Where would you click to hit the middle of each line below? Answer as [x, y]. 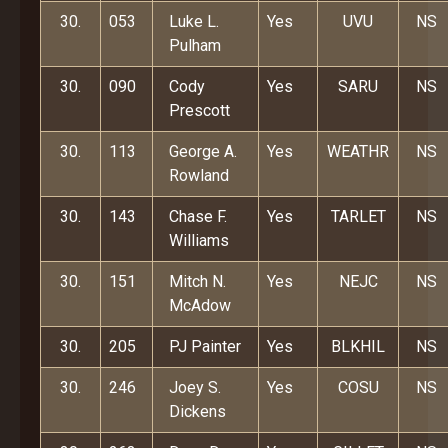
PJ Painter [205, 346]
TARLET [358, 216]
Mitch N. [197, 281]
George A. [203, 151]
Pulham [195, 45]
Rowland [199, 175]
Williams [199, 240]
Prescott [199, 110]
